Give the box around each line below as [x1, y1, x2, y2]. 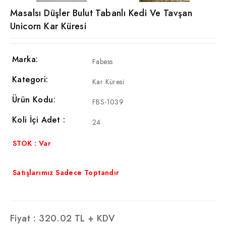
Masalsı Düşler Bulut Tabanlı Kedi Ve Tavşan [10, 7, 193, 20]
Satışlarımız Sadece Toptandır [13, 167, 120, 178]
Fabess [92, 56, 113, 67]
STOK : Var [13, 138, 51, 149]
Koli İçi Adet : [12, 114, 65, 126]
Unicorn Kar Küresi [10, 20, 87, 33]
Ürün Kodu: [12, 94, 55, 106]
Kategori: [12, 74, 48, 86]
